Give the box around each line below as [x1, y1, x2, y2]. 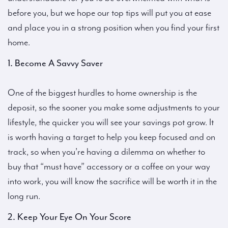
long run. [8, 191, 40, 202]
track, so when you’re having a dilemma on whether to [8, 147, 205, 157]
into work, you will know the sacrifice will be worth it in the [8, 176, 217, 187]
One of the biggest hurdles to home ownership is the [8, 88, 197, 98]
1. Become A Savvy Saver [8, 57, 103, 69]
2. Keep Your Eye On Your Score [8, 211, 131, 223]
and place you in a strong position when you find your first [8, 22, 219, 33]
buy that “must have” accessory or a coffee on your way [8, 161, 210, 172]
